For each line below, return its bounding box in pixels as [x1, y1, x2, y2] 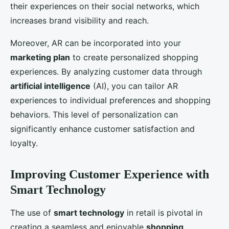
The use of [10, 208, 54, 218]
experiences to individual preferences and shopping [10, 95, 211, 106]
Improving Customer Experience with [10, 168, 209, 181]
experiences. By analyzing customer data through [10, 66, 202, 77]
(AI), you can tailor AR [90, 81, 178, 91]
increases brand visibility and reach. [10, 15, 149, 26]
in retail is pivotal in [124, 208, 202, 218]
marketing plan [10, 52, 70, 63]
